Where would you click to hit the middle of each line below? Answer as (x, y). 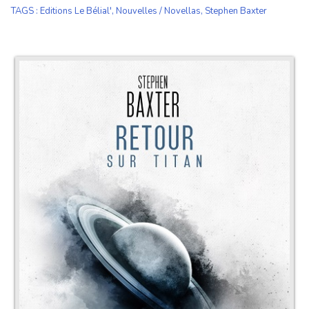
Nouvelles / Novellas (158, 11)
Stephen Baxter (236, 11)
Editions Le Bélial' (76, 11)
